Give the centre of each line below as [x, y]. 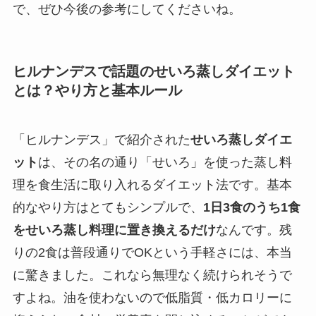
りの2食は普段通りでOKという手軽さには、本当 [152, 252]
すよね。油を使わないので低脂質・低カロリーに [152, 297]
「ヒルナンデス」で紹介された [101, 139]
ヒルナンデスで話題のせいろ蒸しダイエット [153, 72]
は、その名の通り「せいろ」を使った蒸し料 [165, 162]
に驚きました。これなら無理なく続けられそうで [152, 275]
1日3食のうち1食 [251, 207]
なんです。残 [254, 230]
